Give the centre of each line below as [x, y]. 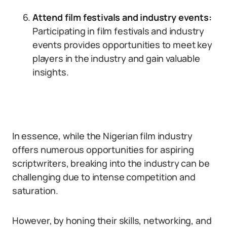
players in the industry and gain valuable [116, 58]
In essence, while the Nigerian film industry [103, 136]
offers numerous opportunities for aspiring [103, 149]
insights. [51, 72]
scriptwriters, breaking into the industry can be [111, 163]
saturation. [35, 191]
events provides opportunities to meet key [122, 45]
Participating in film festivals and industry [119, 31]
